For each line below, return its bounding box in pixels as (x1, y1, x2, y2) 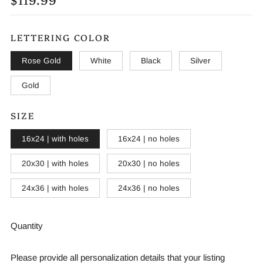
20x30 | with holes (22, 159, 89, 168)
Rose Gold (22, 56, 61, 65)
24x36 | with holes (22, 183, 89, 193)
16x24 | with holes (22, 134, 89, 143)
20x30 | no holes (118, 159, 180, 168)
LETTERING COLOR (11, 31, 110, 43)
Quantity (11, 220, 43, 231)
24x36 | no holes (118, 183, 180, 193)
